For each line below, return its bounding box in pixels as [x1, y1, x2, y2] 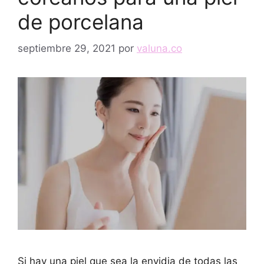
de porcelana [18, 9, 144, 34]
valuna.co [137, 42, 182, 54]
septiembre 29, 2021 [18, 42, 115, 54]
